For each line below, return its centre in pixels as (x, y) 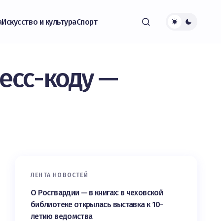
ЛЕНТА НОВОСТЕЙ (59, 175)
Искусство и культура (39, 22)
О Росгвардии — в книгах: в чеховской (97, 193)
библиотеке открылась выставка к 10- (97, 204)
